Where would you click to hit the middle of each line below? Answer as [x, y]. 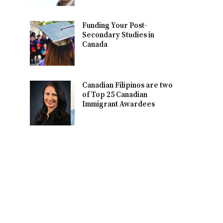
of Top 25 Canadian [115, 95]
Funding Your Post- [115, 26]
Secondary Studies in [118, 35]
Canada [95, 45]
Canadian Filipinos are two [128, 86]
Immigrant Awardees [119, 105]
